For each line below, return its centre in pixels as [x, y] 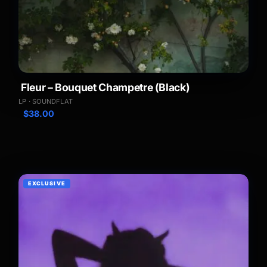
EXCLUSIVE [47, 183]
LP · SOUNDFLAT [46, 101]
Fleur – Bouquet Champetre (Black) [105, 87]
